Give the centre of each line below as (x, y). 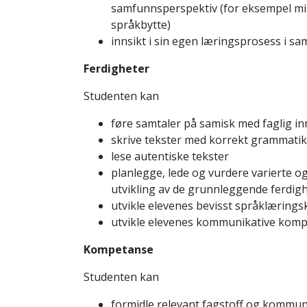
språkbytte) (140, 25)
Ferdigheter (116, 69)
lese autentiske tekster (170, 156)
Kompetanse (118, 249)
